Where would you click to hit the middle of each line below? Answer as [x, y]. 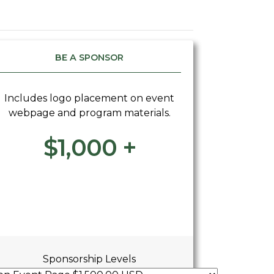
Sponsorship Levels [89, 259]
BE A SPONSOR [89, 57]
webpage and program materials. [89, 113]
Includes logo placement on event [89, 98]
